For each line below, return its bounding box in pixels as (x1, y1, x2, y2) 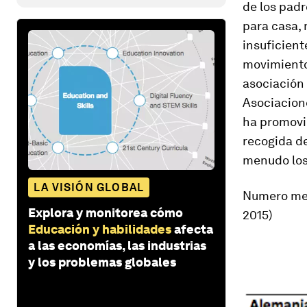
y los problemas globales (28, 254, 176, 269)
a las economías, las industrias (28, 238, 206, 253)
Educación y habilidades (28, 221, 171, 236)
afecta (174, 221, 213, 236)
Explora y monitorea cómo (28, 205, 183, 220)
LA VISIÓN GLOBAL (34, 180, 145, 194)
